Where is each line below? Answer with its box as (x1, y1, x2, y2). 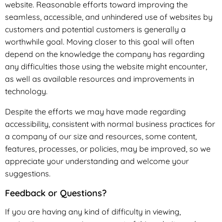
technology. (5, 86, 48, 96)
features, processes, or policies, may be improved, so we (5, 143, 211, 154)
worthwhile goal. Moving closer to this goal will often (5, 36, 194, 47)
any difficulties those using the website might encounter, (5, 61, 207, 71)
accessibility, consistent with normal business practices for (5, 118, 215, 129)
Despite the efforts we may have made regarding (5, 106, 186, 116)
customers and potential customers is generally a (5, 24, 186, 34)
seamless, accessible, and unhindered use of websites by (5, 11, 213, 22)
